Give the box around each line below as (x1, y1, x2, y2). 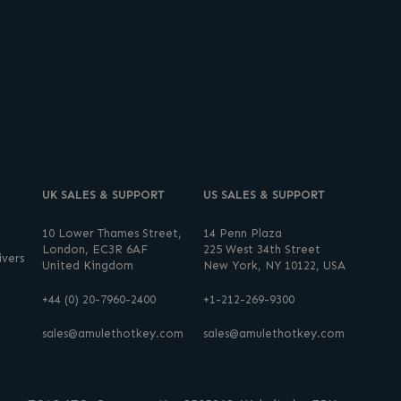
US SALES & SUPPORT (203, 188, 326, 201)
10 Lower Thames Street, (41, 226, 182, 240)
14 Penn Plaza (203, 226, 283, 240)
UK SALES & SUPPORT (41, 188, 165, 201)
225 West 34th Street (203, 242, 321, 256)
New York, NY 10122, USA (203, 258, 346, 272)
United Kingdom (41, 258, 133, 272)
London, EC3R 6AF (41, 242, 148, 256)
